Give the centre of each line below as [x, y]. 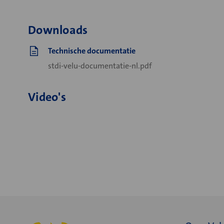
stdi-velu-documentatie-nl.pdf [100, 66]
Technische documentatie [92, 51]
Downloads [58, 30]
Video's [47, 97]
